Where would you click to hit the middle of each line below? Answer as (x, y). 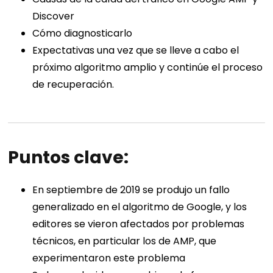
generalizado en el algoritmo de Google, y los (140, 207)
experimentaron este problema (109, 258)
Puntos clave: (69, 158)
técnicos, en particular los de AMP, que (125, 241)
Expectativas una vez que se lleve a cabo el (136, 51)
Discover (54, 16)
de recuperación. (73, 85)
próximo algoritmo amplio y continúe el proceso (148, 68)
